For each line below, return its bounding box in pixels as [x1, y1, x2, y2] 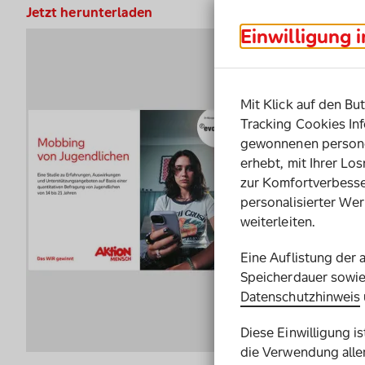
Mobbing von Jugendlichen [152, 3, 323, 22]
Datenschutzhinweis [240, 288, 361, 306]
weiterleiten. [240, 213, 315, 231]
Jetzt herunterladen [26, 3, 153, 22]
